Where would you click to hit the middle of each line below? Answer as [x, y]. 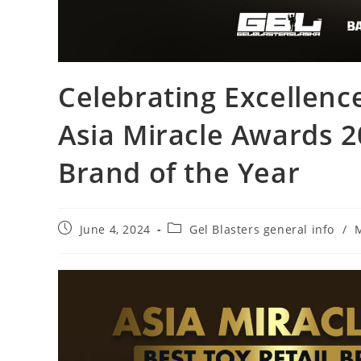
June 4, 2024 [115, 229]
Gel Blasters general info [262, 229]
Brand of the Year [179, 172]
